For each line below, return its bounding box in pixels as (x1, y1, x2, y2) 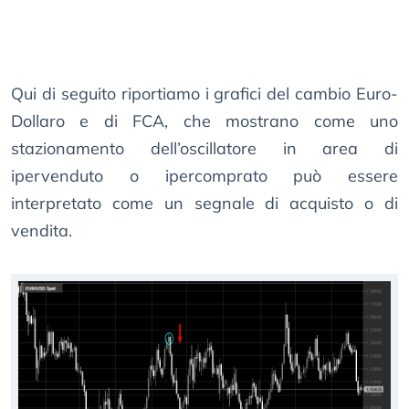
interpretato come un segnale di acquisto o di (11, 193, 398, 215)
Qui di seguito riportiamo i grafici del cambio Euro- (11, 83, 398, 105)
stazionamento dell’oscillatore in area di (11, 138, 398, 160)
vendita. (11, 220, 72, 242)
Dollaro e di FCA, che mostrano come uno (11, 110, 398, 132)
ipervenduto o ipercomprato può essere (11, 165, 398, 187)
